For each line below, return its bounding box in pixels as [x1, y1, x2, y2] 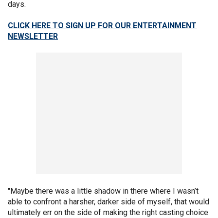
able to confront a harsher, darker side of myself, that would [8, 197, 209, 206]
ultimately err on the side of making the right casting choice [8, 207, 208, 217]
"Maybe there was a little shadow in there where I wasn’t [8, 186, 199, 196]
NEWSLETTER [8, 31, 58, 41]
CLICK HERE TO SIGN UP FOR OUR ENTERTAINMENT [8, 20, 197, 30]
